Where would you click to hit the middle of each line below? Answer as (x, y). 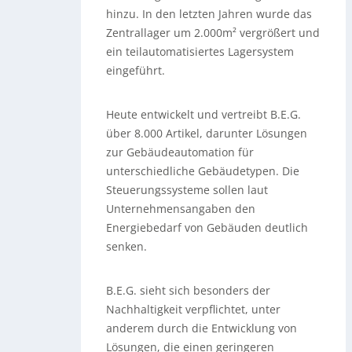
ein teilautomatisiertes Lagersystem (200, 51)
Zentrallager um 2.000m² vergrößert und (213, 32)
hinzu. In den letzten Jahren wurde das (209, 13)
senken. (127, 246)
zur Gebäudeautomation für (180, 152)
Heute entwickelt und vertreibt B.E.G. (204, 114)
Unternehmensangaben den (181, 208)
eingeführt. (136, 70)
